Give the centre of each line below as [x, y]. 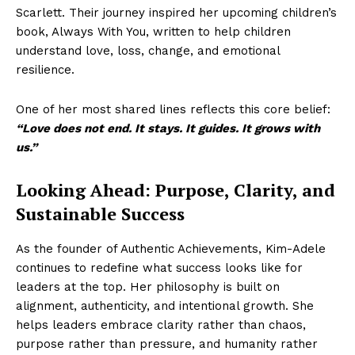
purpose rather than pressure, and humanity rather [167, 344]
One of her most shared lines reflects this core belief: [173, 109]
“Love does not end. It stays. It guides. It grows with [168, 128]
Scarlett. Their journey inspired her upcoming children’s [176, 13]
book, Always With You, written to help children [153, 32]
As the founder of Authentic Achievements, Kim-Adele [171, 249]
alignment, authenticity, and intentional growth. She [165, 306]
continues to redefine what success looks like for [159, 268]
